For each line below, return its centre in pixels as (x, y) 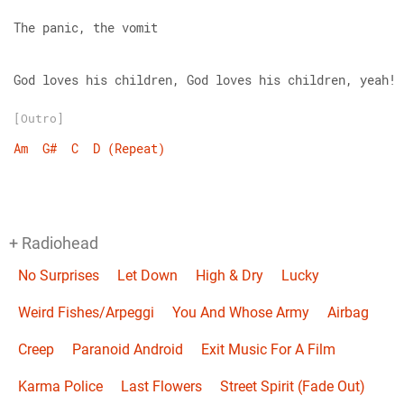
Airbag (348, 312)
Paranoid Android (128, 349)
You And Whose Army (241, 312)
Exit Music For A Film (268, 349)
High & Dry (230, 275)
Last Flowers (161, 386)
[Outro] (39, 118)
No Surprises (59, 275)
